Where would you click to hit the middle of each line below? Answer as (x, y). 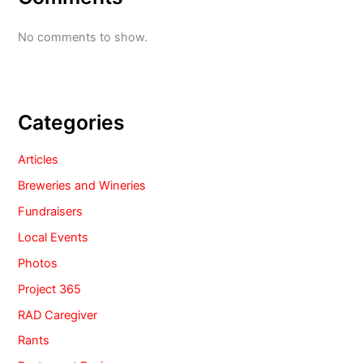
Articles (38, 159)
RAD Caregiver (58, 315)
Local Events (53, 237)
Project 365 (50, 289)
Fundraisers (51, 211)
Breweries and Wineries (82, 185)
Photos (38, 263)
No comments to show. (83, 38)
